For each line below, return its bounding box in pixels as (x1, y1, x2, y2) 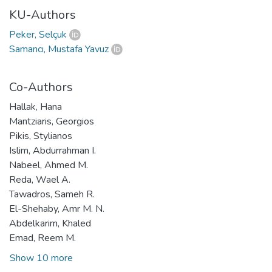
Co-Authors (9, 78, 73, 95)
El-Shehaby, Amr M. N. (9, 202, 104, 216)
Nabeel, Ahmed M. (9, 158, 88, 172)
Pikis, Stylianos (9, 129, 72, 143)
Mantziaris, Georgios (9, 114, 94, 128)
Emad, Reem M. (9, 231, 76, 245)
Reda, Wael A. (9, 172, 70, 186)
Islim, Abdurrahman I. (9, 143, 96, 157)
